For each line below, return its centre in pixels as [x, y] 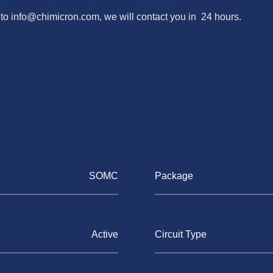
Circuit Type [181, 234]
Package [174, 176]
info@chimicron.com [55, 17]
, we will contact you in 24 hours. [170, 17]
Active [105, 234]
